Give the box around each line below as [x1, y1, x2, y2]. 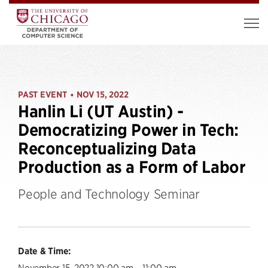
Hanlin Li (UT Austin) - [18, 102, 184, 121]
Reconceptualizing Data [18, 139, 196, 159]
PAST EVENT [18, 89, 67, 100]
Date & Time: [18, 245, 71, 257]
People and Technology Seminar [18, 186, 200, 201]
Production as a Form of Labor [18, 157, 246, 177]
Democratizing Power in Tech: [18, 120, 239, 140]
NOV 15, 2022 [77, 89, 129, 100]
